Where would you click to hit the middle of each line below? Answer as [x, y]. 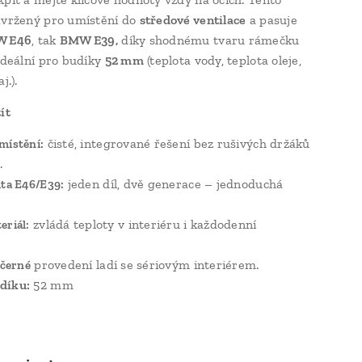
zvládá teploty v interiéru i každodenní [143, 224]
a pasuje [271, 20]
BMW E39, [88, 40]
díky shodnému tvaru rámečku [208, 40]
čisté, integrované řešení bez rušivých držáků [177, 143]
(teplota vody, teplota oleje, [222, 60]
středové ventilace [193, 20]
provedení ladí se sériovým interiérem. [145, 265]
